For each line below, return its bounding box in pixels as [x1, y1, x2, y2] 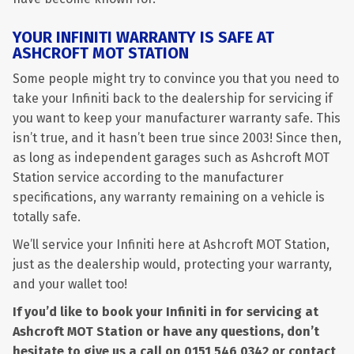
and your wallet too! [13, 277, 127, 292]
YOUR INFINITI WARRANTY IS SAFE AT [13, 28, 274, 47]
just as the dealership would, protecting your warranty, [13, 257, 332, 272]
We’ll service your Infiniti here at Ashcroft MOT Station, [13, 237, 330, 252]
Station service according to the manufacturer [13, 170, 284, 185]
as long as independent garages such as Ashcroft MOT [13, 150, 330, 165]
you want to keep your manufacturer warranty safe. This [13, 111, 341, 126]
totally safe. [13, 209, 81, 224]
